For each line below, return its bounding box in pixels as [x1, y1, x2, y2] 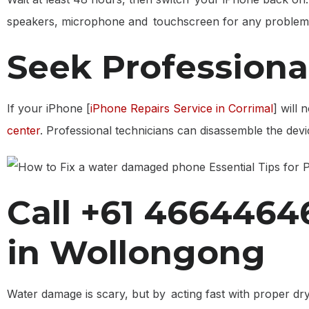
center [7, 123, 40, 137]
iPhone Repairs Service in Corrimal [90, 101, 273, 115]
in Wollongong [7, 232, 266, 273]
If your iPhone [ [7, 101, 90, 115]
